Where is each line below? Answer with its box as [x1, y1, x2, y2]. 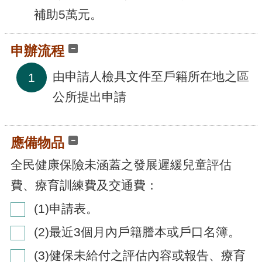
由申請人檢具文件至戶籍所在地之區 [53, 69, 249, 83]
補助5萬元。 [34, 7, 102, 21]
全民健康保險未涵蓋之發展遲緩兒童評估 [11, 157, 232, 171]
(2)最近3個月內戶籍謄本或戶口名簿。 [34, 225, 240, 239]
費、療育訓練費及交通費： [11, 178, 158, 192]
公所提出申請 [53, 89, 126, 104]
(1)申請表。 [34, 201, 98, 215]
